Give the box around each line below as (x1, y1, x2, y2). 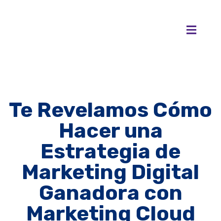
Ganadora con (38, 180, 183, 205)
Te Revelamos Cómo (9, 97, 212, 122)
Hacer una (58, 118, 163, 143)
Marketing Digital (22, 159, 199, 184)
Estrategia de (40, 139, 181, 164)
